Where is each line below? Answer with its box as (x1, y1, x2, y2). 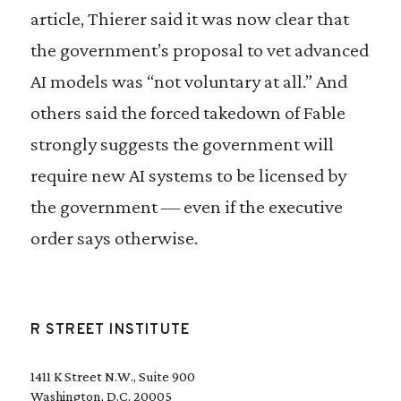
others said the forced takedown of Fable (30, 101, 346, 124)
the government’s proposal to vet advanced (30, 38, 369, 61)
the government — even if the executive (30, 195, 343, 218)
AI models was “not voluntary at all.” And (30, 70, 347, 92)
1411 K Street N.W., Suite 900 (30, 369, 195, 384)
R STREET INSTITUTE (30, 321, 191, 339)
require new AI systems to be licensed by (30, 164, 346, 186)
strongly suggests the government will (30, 132, 334, 155)
